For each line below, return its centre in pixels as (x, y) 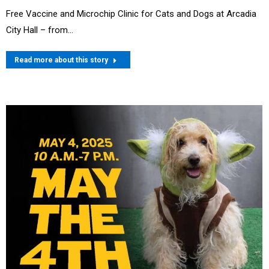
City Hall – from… (40, 30)
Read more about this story (61, 60)
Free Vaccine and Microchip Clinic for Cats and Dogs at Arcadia (131, 14)
